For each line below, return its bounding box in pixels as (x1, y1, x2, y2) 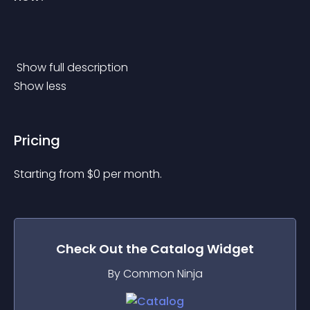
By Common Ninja (107, 266, 203, 282)
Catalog (150, 240, 204, 257)
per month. (103, 166, 162, 182)
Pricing (14, 131, 60, 150)
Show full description (17, 60, 131, 75)
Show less (14, 78, 66, 94)
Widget (204, 240, 254, 257)
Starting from (14, 166, 87, 182)
